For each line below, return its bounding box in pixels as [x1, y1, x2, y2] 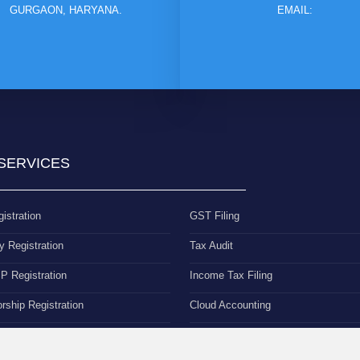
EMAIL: [276, 4, 313, 16]
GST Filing [190, 210, 239, 222]
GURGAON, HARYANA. [9, 4, 122, 16]
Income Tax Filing [190, 269, 272, 281]
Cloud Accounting [190, 299, 271, 311]
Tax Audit [190, 239, 233, 252]
